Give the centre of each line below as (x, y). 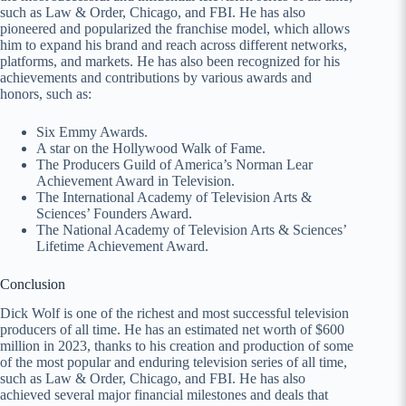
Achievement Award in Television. (135, 180)
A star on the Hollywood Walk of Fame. (151, 148)
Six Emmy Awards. (92, 131)
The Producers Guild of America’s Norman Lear (174, 164)
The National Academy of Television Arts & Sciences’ (191, 229)
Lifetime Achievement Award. (122, 246)
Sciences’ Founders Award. (114, 213)
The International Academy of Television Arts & (174, 197)
